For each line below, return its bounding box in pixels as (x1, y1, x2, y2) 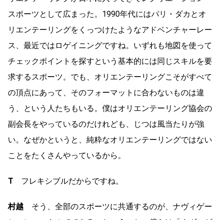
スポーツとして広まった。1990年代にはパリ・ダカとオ (8, 9, 206, 19)
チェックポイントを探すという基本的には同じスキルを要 (8, 56, 212, 66)
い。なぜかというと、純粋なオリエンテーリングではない (8, 135, 212, 145)
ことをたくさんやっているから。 (8, 151, 126, 161)
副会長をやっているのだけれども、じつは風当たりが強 (8, 119, 204, 129)
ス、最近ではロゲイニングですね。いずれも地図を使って (8, 41, 212, 51)
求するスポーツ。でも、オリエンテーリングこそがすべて (8, 72, 212, 82)
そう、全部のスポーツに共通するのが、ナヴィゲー (24, 202, 212, 212)
